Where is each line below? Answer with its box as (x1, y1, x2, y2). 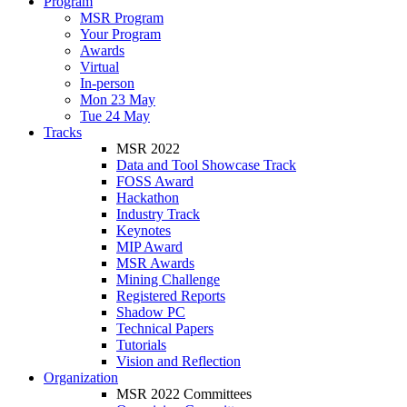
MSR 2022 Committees (116, 386, 252, 402)
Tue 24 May (80, 108, 150, 124)
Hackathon (116, 190, 179, 205)
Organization (44, 370, 118, 385)
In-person (80, 75, 134, 91)
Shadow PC (116, 304, 185, 320)
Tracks (44, 124, 82, 140)
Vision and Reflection (116, 353, 241, 369)
